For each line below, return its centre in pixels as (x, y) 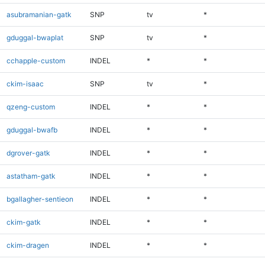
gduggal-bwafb (32, 130)
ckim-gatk (23, 222)
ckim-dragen (28, 245)
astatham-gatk (31, 176)
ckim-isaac (25, 83)
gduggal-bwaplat (35, 37)
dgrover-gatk (28, 153)
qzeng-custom (30, 106)
